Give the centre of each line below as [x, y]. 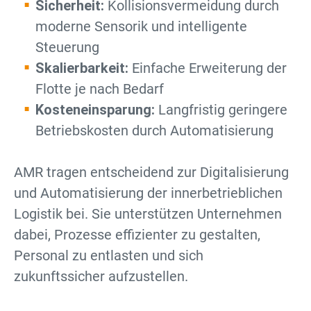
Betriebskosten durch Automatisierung [154, 131]
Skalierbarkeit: [82, 68]
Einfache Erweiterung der [208, 68]
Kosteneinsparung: [95, 110]
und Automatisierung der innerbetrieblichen [148, 193]
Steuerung [67, 47]
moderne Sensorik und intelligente [141, 26]
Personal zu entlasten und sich [109, 255]
